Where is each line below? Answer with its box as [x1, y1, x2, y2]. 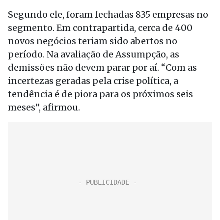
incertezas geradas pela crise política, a [8, 75, 178, 86]
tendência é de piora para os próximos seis [8, 88, 193, 100]
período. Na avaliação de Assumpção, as [8, 49, 179, 60]
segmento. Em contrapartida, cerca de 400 [8, 22, 192, 33]
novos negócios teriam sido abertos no [8, 35, 177, 47]
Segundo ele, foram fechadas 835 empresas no [8, 9, 208, 20]
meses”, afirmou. [8, 102, 80, 113]
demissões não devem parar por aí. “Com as [8, 62, 197, 73]
